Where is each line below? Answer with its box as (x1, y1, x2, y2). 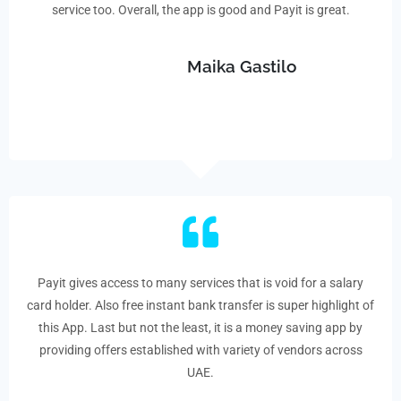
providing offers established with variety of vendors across (38, 342, 363, 357)
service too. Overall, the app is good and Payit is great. (51, 2, 350, 17)
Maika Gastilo (187, 55, 296, 76)
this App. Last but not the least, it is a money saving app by (38, 320, 363, 335)
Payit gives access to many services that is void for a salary (38, 275, 363, 290)
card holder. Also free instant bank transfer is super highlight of (27, 297, 374, 312)
